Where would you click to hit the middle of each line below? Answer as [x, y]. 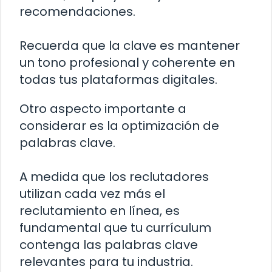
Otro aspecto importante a [103, 108]
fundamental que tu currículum [115, 227]
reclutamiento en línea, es [100, 210]
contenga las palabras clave [109, 244]
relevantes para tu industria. [106, 261]
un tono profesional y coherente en [127, 62]
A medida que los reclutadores [114, 176]
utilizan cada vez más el [92, 193]
